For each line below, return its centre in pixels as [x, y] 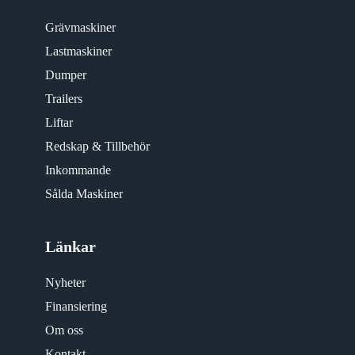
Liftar [59, 122]
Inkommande [78, 170]
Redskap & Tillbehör [97, 146]
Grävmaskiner [80, 27]
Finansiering [76, 306]
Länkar [70, 246]
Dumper [65, 75]
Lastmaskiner [78, 51]
